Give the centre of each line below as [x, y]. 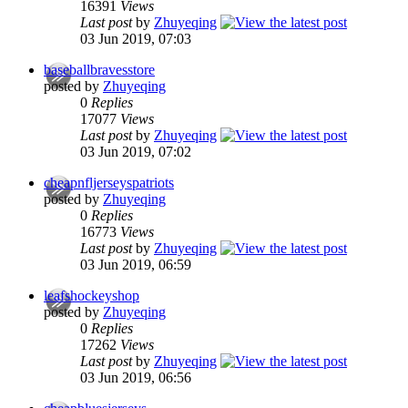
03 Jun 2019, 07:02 [136, 152]
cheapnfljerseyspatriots [109, 183]
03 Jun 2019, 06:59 [136, 265]
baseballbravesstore [99, 70]
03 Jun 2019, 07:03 [136, 39]
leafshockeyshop [92, 296]
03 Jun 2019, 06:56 [136, 378]
